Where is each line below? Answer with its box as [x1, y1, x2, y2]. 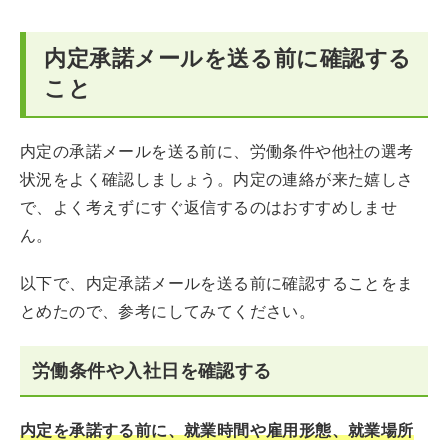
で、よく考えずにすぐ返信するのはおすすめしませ [20, 198, 398, 217]
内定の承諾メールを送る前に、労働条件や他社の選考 [20, 142, 414, 161]
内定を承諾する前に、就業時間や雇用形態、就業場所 [20, 421, 414, 440]
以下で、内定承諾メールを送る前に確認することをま [20, 274, 414, 293]
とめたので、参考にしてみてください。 [20, 302, 316, 321]
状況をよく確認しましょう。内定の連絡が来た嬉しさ [20, 170, 414, 189]
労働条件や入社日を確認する [32, 360, 272, 381]
